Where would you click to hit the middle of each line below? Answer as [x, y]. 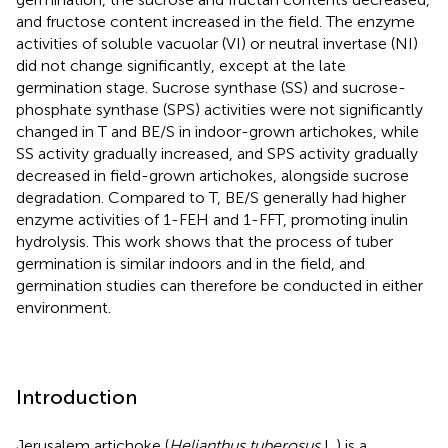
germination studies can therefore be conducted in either [219, 285]
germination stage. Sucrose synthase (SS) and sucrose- [211, 87]
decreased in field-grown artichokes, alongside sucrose [212, 175]
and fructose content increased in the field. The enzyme [215, 21]
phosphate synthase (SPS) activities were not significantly [219, 109]
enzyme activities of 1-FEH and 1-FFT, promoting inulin [212, 219]
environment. [63, 307]
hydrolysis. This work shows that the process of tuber [204, 241]
